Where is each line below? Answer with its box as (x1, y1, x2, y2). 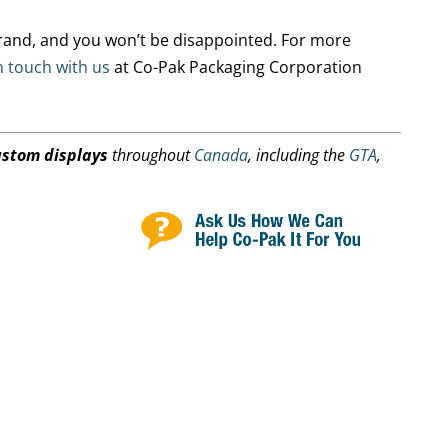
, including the (248, 144, 350, 166)
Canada (194, 144, 249, 166)
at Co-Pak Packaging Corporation (110, 56, 363, 78)
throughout (108, 144, 195, 166)
